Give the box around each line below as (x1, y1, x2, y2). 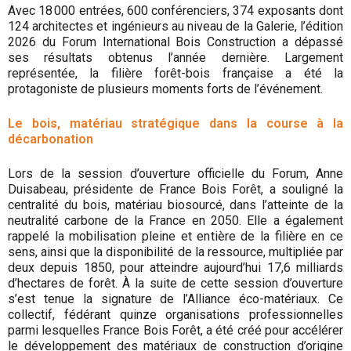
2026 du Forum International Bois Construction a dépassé (8, 34, 343, 50)
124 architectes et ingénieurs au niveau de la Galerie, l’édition (8, 19, 343, 34)
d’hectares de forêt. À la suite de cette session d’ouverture (8, 276, 343, 291)
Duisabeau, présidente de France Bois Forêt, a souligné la (8, 182, 343, 197)
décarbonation (8, 132, 93, 147)
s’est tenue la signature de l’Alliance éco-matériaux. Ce (8, 291, 343, 307)
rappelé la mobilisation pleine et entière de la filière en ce (8, 229, 343, 244)
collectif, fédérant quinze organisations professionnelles (8, 307, 343, 323)
